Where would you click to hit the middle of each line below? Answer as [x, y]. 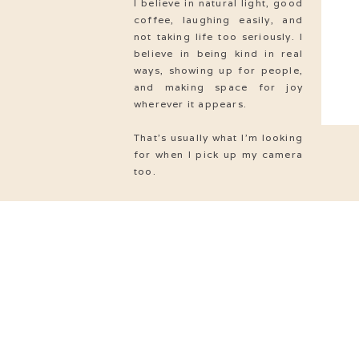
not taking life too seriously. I [218, 36]
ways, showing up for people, [218, 70]
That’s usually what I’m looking [218, 137]
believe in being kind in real [218, 53]
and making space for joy [218, 87]
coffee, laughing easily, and [218, 20]
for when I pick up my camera [218, 154]
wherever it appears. [190, 104]
